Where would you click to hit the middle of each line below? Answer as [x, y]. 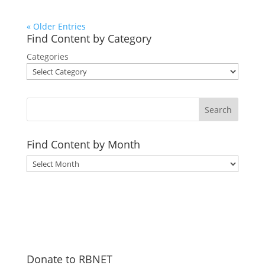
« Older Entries [56, 26]
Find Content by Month [83, 144]
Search [219, 109]
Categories [47, 56]
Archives [43, 162]
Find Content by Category [89, 38]
